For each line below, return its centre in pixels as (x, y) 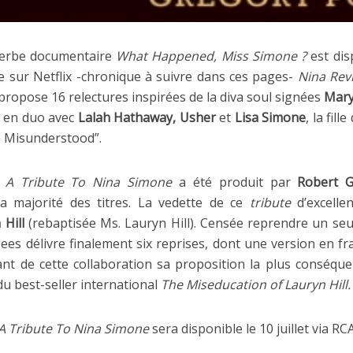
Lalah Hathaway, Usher (147, 117)
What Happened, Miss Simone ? (212, 56)
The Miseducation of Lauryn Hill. (256, 284)
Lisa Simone (270, 117)
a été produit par (235, 182)
